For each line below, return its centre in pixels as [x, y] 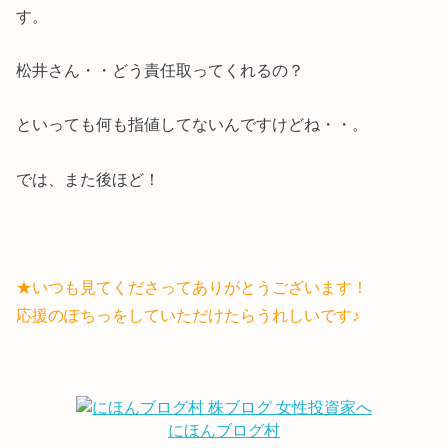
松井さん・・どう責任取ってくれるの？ [160, 70]
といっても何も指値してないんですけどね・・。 [192, 124]
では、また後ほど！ [88, 178]
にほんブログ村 [224, 431]
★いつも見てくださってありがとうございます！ [192, 287]
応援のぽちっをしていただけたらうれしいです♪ [188, 315]
